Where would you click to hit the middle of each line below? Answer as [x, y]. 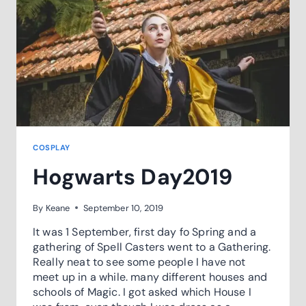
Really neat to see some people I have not [139, 262]
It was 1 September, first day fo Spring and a [145, 232]
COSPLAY [52, 147]
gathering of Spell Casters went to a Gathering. [152, 247]
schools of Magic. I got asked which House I [142, 292]
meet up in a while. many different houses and [150, 277]
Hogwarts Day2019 [133, 177]
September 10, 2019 [124, 208]
